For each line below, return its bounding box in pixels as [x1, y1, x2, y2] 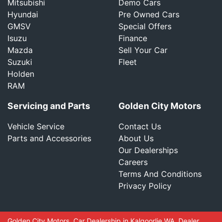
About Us [118, 133, 154, 143]
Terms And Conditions [118, 169, 202, 179]
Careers [118, 157, 148, 167]
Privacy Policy [118, 181, 171, 191]
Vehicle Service [7, 121, 64, 131]
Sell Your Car [118, 45, 167, 55]
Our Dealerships [118, 145, 178, 155]
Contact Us [118, 121, 161, 131]
